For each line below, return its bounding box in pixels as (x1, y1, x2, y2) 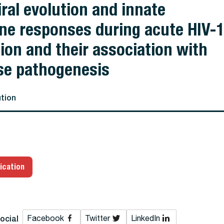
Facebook (27, 213, 64, 222)
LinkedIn (131, 213, 160, 222)
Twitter (85, 213, 110, 222)
